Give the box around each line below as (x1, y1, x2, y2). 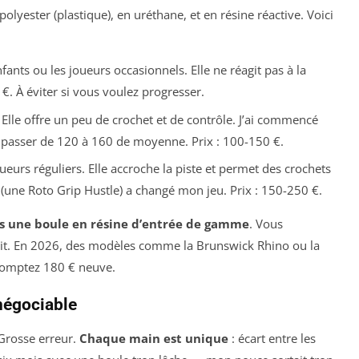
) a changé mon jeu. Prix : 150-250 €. (119, 182, 322, 199)
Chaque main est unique (79, 330, 228, 347)
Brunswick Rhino (196, 237, 289, 254)
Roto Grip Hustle (27, 182, 119, 199)
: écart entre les (228, 330, 316, 347)
